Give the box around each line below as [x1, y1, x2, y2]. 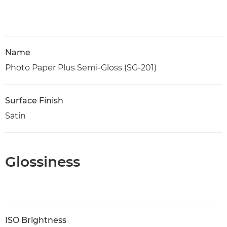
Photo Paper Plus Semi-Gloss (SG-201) [5, 62, 157, 72]
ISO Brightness [5, 215, 66, 225]
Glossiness [5, 153, 80, 170]
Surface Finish [5, 95, 63, 105]
